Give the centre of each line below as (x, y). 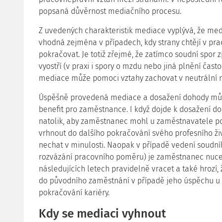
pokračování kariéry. (74, 193)
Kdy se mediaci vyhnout (102, 214)
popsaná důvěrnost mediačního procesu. (110, 11)
